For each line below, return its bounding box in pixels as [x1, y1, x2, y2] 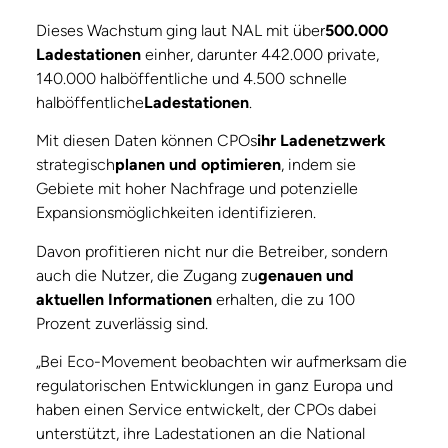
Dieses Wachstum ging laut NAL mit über [36, 21, 325, 41]
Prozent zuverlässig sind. [36, 313, 208, 333]
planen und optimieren [115, 155, 281, 175]
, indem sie [281, 155, 356, 175]
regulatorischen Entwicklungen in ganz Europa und [36, 376, 393, 396]
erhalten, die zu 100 [212, 289, 355, 309]
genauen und [258, 265, 354, 285]
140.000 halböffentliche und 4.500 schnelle [36, 69, 347, 89]
